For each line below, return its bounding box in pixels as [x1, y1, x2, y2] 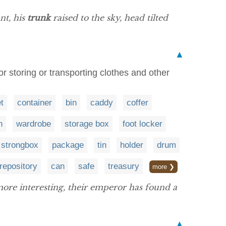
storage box [65, 119, 109, 129]
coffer [127, 98, 148, 107]
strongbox [1, 140, 38, 150]
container [17, 98, 52, 107]
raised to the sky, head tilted [50, 13, 168, 23]
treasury [108, 161, 139, 171]
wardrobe [16, 119, 51, 129]
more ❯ [152, 163, 175, 171]
